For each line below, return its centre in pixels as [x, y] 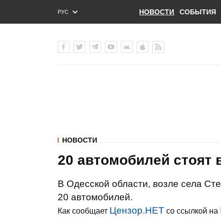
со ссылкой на [192, 211]
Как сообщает [84, 211]
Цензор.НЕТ [137, 210]
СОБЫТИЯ [198, 12]
